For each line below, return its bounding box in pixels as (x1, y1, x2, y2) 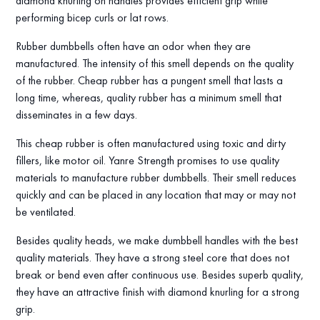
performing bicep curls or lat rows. (16, 10, 172, 26)
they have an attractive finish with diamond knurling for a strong (16, 284, 300, 300)
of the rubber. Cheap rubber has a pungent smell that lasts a (16, 73, 284, 89)
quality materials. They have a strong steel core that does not (16, 250, 290, 266)
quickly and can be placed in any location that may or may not (16, 187, 296, 203)
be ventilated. (16, 204, 79, 220)
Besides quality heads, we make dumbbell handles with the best (16, 233, 299, 249)
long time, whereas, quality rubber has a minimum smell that (16, 90, 282, 106)
